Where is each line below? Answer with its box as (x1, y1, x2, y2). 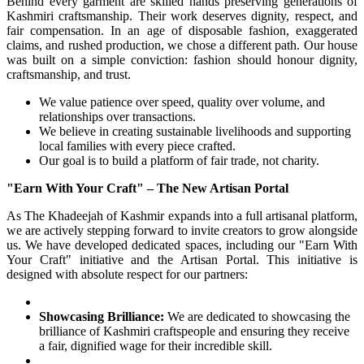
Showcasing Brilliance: (39, 309, 164, 323)
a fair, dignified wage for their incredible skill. (39, 338, 272, 353)
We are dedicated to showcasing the (164, 309, 350, 323)
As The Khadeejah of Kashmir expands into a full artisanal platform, (6, 208, 357, 223)
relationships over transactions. (39, 109, 196, 123)
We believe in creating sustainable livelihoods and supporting (39, 123, 351, 138)
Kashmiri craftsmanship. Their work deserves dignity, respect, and (6, 8, 357, 23)
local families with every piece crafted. (39, 138, 236, 153)
